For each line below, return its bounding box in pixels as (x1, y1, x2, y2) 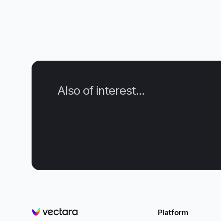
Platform (158, 208, 188, 218)
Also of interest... (57, 83, 145, 98)
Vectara (31, 208, 59, 219)
